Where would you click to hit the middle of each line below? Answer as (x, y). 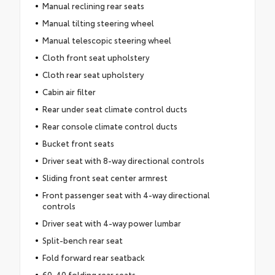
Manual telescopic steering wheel (107, 40)
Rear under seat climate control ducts (114, 109)
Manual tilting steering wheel (98, 23)
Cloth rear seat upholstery (93, 75)
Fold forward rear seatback (93, 258)
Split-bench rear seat (82, 240)
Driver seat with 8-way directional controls (123, 161)
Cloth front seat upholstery (95, 57)
